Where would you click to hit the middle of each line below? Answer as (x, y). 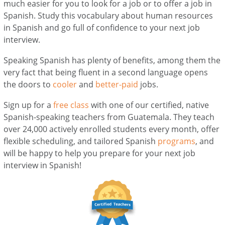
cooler (65, 84)
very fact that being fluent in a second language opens (106, 72)
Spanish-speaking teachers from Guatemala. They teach (109, 117)
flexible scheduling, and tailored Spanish (81, 141)
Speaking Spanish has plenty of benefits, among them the (112, 60)
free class (71, 105)
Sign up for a (29, 105)
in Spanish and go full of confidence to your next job (102, 27)
